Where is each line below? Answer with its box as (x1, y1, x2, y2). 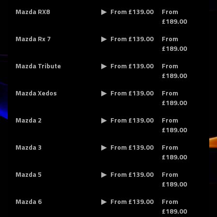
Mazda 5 (15, 169, 42, 179)
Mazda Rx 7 (15, 33, 51, 44)
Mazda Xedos (15, 88, 57, 98)
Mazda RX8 (15, 6, 50, 16)
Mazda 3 (15, 142, 42, 152)
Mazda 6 (15, 196, 42, 206)
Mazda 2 (15, 115, 42, 125)
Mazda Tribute (15, 61, 61, 71)
